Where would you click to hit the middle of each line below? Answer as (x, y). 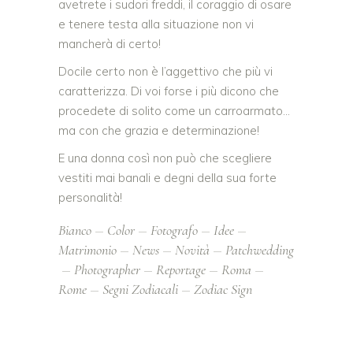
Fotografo (174, 230)
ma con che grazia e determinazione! (159, 131)
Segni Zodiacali (140, 290)
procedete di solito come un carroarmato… (174, 111)
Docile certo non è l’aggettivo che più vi (165, 72)
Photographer (107, 270)
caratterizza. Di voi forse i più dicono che (169, 91)
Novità (192, 250)
